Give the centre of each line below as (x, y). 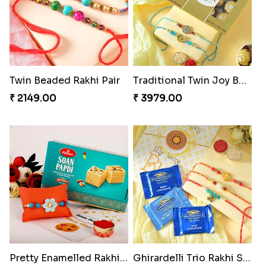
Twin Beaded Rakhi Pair (64, 80)
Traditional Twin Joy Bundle (242, 80)
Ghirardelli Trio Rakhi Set (246, 258)
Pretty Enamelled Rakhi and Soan (123, 258)
